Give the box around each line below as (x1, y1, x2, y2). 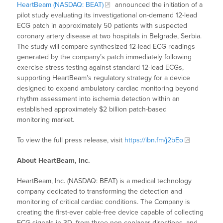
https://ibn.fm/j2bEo (124, 136, 184, 145)
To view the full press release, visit (17, 136, 125, 145)
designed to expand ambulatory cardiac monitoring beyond (17, 84, 199, 93)
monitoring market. (17, 115, 77, 124)
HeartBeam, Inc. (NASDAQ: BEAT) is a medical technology (17, 177, 192, 186)
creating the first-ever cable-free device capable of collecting (17, 208, 204, 217)
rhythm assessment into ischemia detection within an (17, 95, 180, 104)
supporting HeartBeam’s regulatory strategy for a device (17, 74, 191, 83)
